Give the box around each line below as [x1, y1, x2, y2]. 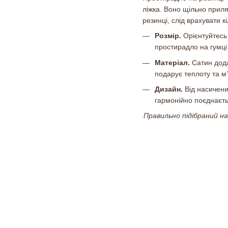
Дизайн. [155, 84, 183, 93]
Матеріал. [155, 58, 190, 67]
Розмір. [155, 32, 183, 40]
